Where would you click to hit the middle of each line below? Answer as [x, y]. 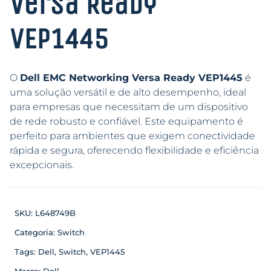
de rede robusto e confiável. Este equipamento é [126, 121]
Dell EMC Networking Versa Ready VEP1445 [131, 77]
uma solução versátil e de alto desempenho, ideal [128, 92]
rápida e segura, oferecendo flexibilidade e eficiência [134, 150]
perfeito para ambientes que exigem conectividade [132, 135]
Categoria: [36, 232]
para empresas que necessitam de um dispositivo [129, 106]
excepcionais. [42, 165]
